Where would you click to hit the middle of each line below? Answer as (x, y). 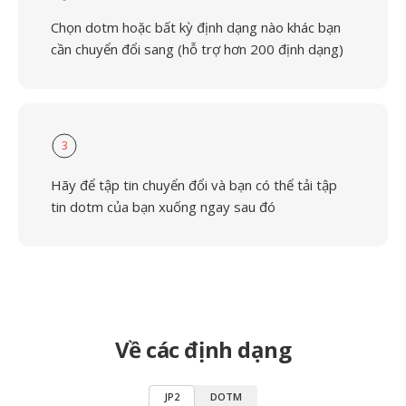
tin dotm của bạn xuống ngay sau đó (163, 207)
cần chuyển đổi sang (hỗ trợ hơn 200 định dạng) (197, 49)
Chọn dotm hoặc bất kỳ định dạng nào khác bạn (196, 27)
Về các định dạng (203, 349)
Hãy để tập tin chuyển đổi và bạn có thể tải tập (194, 185)
